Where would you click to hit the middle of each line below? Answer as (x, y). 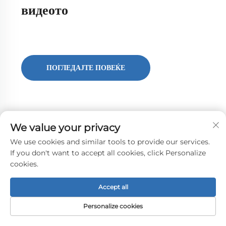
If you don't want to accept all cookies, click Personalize (108, 153)
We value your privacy (65, 128)
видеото (44, 11)
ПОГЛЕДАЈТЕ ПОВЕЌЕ (86, 68)
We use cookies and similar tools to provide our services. (110, 142)
